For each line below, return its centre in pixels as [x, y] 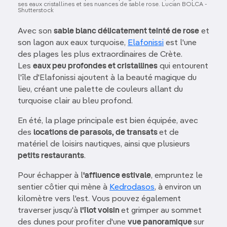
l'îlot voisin [101, 211]
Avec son [36, 31]
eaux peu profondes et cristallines [95, 66]
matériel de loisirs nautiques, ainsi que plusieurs [104, 144]
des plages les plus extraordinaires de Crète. [100, 54]
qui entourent [183, 66]
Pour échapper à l [50, 176]
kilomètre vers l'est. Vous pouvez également [99, 199]
